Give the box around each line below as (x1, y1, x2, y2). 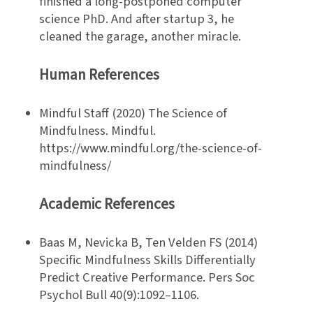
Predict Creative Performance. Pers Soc (39, 268, 255, 287)
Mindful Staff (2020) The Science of (39, 104, 227, 123)
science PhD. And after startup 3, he (39, 10, 234, 29)
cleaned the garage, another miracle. (39, 27, 241, 46)
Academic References (39, 193, 175, 215)
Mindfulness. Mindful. (39, 122, 156, 140)
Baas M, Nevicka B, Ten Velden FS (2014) (39, 233, 258, 252)
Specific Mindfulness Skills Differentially (39, 251, 256, 270)
